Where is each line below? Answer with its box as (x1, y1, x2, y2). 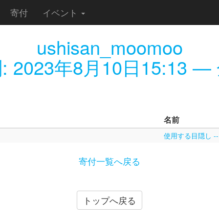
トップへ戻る (83, 193, 136, 206)
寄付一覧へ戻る (79, 154, 140, 167)
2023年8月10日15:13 (13, 53, 187, 80)
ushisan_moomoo (36, 33, 183, 60)
